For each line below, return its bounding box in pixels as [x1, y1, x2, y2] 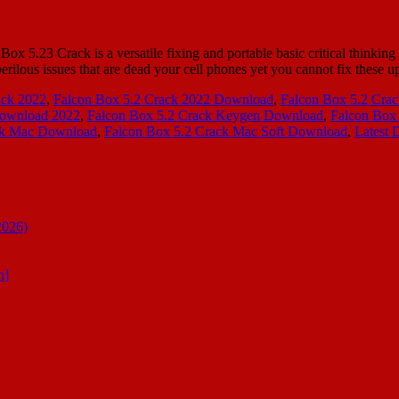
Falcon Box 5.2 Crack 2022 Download [53, 91, 273, 107]
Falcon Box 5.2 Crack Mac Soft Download [104, 123, 347, 139]
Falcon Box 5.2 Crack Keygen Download [87, 107, 323, 123]
